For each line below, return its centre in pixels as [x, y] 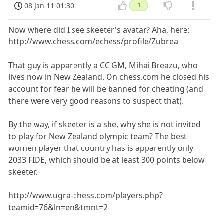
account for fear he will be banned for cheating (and [106, 89]
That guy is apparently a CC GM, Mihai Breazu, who [103, 65]
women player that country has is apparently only [101, 148]
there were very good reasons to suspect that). [96, 101]
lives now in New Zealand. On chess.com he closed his [109, 77]
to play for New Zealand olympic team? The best [98, 136]
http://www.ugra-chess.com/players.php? [86, 196]
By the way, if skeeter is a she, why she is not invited [105, 125]
